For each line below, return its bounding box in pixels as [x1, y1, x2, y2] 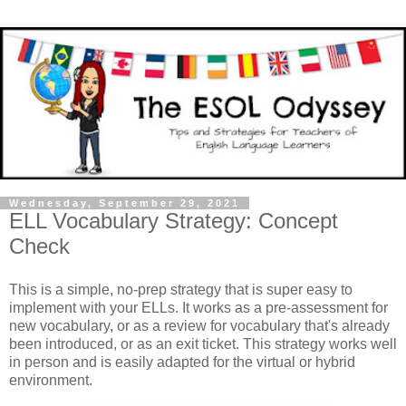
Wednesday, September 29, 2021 [9, 198, 240, 208]
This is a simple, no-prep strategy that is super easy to [9, 281, 353, 297]
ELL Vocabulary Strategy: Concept [9, 208, 338, 233]
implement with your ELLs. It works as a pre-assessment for [9, 299, 388, 315]
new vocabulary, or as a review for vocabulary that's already [9, 317, 390, 333]
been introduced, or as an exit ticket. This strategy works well [9, 335, 397, 352]
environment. [9, 372, 92, 388]
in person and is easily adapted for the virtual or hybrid [9, 353, 355, 370]
